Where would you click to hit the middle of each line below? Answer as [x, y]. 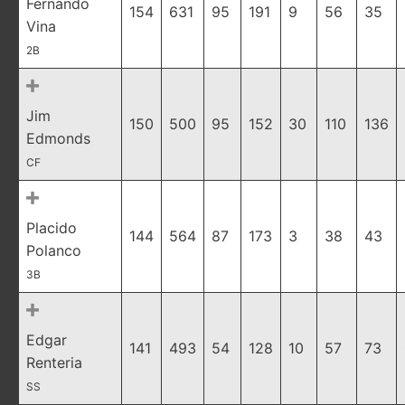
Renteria [54, 363]
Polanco [54, 250]
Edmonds [58, 138]
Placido [52, 228]
